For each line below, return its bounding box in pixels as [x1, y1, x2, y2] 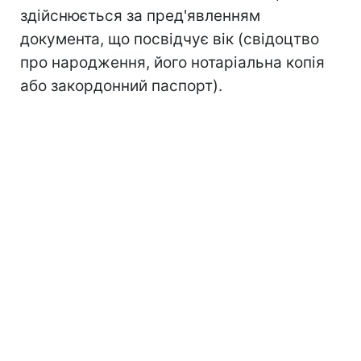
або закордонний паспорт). [20, 76, 222, 95]
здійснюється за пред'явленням [20, 6, 260, 25]
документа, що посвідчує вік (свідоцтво [20, 29, 319, 48]
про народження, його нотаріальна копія [20, 52, 325, 72]
